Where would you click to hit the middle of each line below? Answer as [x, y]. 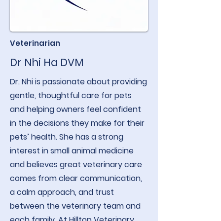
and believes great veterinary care [76, 165]
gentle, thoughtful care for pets [71, 95]
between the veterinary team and [75, 206]
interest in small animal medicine [72, 151]
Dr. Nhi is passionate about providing [78, 82]
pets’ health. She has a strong [67, 137]
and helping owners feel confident [75, 109]
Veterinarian [35, 43]
